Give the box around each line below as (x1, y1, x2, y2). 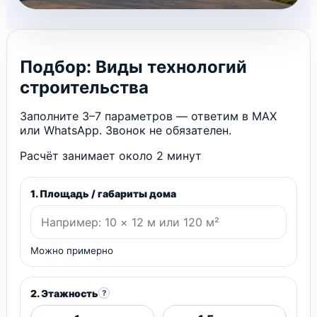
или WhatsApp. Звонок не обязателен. (20, 122, 231, 137)
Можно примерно (30, 244, 113, 256)
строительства (20, 76, 149, 98)
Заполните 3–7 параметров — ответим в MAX (20, 108, 277, 123)
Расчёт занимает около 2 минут (20, 148, 202, 163)
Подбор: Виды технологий (20, 56, 247, 77)
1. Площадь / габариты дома (30, 187, 176, 200)
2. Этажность (30, 287, 98, 299)
